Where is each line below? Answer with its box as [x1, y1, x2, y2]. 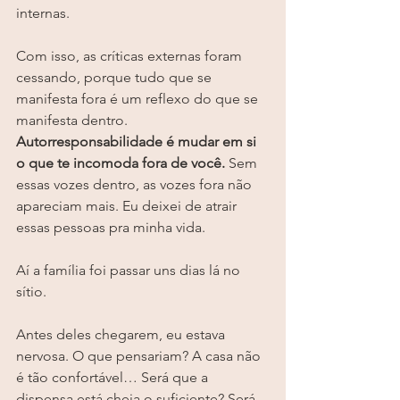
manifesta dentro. [16, 112, 131, 129]
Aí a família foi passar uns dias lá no [16, 262, 244, 279]
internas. [16, 4, 70, 22]
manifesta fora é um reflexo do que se [16, 90, 262, 108]
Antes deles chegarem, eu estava [16, 326, 229, 344]
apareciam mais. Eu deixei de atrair [16, 197, 240, 215]
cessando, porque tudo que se [16, 69, 215, 87]
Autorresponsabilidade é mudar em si [16, 133, 260, 151]
